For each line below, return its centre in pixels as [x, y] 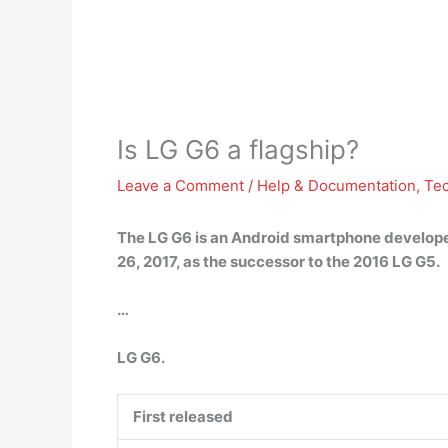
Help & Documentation [336, 185]
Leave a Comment [180, 185]
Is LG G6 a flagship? [238, 149]
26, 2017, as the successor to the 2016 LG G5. [278, 261]
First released [183, 416]
